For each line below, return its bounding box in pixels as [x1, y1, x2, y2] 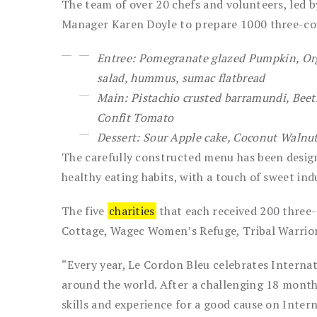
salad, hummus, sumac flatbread [97, 70, 265, 86]
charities [108, 203, 155, 219]
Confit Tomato [97, 110, 174, 125]
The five [62, 203, 108, 219]
